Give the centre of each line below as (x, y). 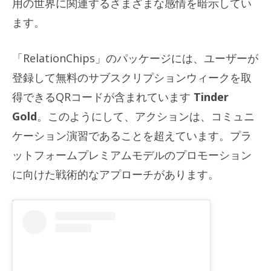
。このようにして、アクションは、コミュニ (146, 116)
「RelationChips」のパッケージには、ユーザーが (135, 58)
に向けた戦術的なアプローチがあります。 (116, 174)
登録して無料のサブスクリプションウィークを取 (132, 77)
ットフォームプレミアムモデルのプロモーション (132, 155)
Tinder (210, 96)
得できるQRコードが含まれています (101, 96)
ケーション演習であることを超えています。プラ (132, 135)
